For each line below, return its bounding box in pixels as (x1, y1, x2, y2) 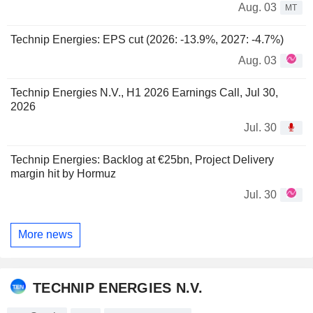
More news (18, 228, 73, 241)
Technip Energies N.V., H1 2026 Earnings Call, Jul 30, (10, 86, 278, 99)
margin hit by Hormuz (10, 167, 116, 180)
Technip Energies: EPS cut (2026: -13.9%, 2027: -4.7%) (10, 33, 284, 45)
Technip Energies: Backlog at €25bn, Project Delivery (10, 153, 274, 166)
